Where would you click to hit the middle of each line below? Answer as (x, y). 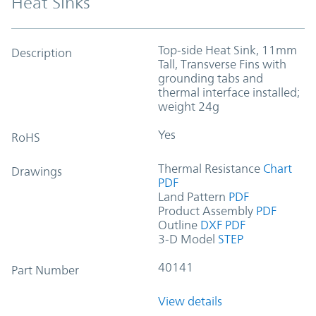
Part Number (45, 270)
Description (42, 53)
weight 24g (189, 106)
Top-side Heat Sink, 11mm (227, 50)
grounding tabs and (211, 78)
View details (190, 301)
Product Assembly (206, 211)
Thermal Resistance (209, 168)
